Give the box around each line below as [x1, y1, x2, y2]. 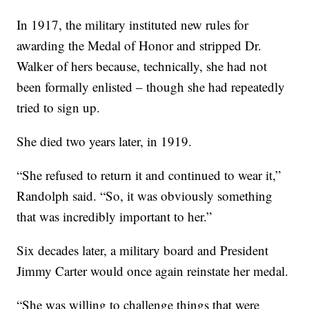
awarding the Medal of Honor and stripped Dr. [17, 37, 262, 54]
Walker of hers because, [17, 57, 141, 75]
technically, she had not [143, 57, 268, 75]
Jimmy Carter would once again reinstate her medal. [17, 262, 289, 280]
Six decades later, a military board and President [17, 241, 269, 259]
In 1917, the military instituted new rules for [17, 16, 249, 34]
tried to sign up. [17, 99, 101, 117]
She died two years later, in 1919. [17, 132, 192, 150]
